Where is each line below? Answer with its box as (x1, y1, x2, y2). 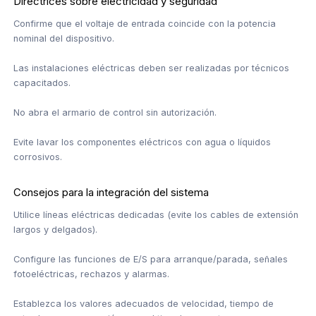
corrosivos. (13, 151, 63, 162)
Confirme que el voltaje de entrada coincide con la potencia (13, 18, 276, 29)
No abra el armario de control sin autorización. (13, 107, 217, 118)
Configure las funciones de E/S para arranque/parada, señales (13, 253, 288, 265)
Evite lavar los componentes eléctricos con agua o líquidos (13, 136, 272, 147)
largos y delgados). (13, 224, 98, 235)
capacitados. (13, 77, 71, 88)
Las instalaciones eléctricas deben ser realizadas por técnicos (13, 62, 290, 73)
